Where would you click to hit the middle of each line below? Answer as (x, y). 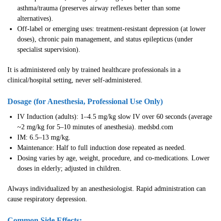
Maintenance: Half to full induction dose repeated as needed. (102, 148)
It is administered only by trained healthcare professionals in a (94, 70)
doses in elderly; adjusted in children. (69, 169)
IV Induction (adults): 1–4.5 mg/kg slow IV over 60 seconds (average (115, 117)
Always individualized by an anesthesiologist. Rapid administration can (107, 188)
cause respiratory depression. (47, 199)
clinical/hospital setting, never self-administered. (75, 80)
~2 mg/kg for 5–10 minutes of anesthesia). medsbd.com (95, 127)
